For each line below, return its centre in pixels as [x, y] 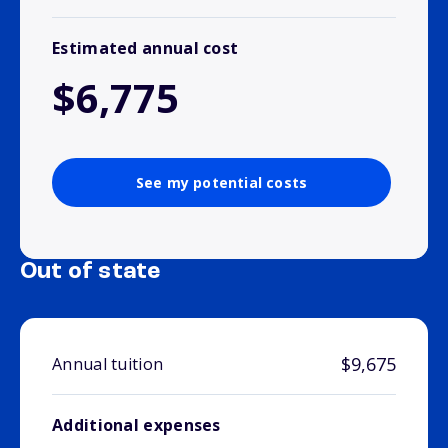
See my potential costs [221, 183]
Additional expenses [136, 425]
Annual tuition [108, 364]
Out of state [90, 272]
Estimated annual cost [145, 48]
